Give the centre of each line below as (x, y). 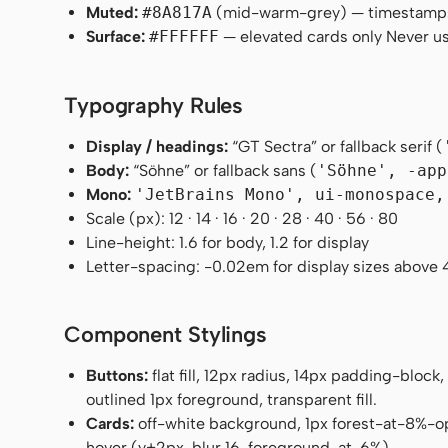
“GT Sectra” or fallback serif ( (336, 146)
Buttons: (117, 376)
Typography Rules (154, 105)
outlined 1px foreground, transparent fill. (232, 400)
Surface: (116, 37)
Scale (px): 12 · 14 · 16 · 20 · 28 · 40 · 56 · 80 (242, 218)
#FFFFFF (184, 37)
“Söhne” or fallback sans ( (223, 170)
